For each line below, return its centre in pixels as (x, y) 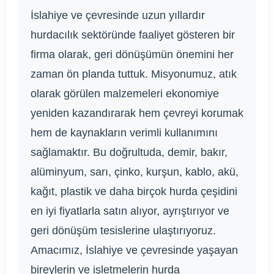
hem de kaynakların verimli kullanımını (124, 133)
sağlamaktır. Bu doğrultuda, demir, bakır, (129, 153)
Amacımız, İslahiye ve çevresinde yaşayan (134, 250)
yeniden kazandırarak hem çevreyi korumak (137, 113)
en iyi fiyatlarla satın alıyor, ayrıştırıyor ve (130, 211)
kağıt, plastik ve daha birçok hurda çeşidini (134, 192)
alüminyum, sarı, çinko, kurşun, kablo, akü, (135, 172)
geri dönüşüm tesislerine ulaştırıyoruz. (123, 231)
